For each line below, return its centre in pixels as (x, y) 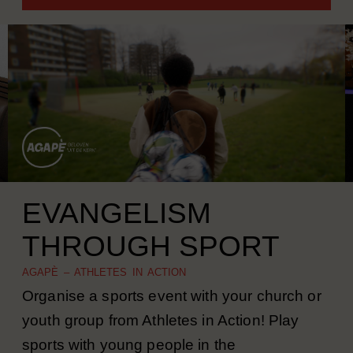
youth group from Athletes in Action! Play (161, 341)
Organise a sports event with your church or (172, 316)
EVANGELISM (117, 233)
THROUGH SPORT (151, 266)
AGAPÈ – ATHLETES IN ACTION (104, 293)
